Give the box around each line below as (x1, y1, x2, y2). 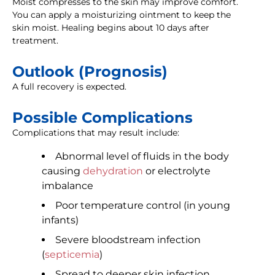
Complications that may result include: (12, 127, 179, 139)
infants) (42, 214, 79, 227)
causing (42, 165, 83, 177)
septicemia (45, 249, 99, 261)
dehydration (83, 165, 143, 177)
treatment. (12, 35, 58, 47)
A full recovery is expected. (12, 81, 126, 93)
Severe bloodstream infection (55, 234, 201, 246)
